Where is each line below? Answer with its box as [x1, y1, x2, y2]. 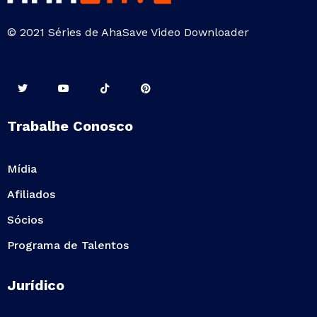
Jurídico [7, 276, 64, 294]
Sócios [7, 212, 43, 226]
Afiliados [7, 187, 55, 201]
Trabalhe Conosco [7, 117, 133, 134]
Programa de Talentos [7, 238, 129, 252]
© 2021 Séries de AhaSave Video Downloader [7, 25, 249, 39]
